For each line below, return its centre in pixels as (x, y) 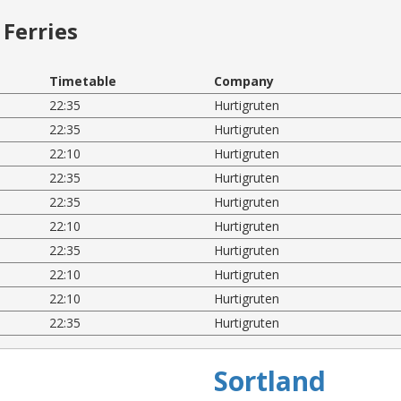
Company (243, 81)
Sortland (270, 380)
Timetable (83, 81)
